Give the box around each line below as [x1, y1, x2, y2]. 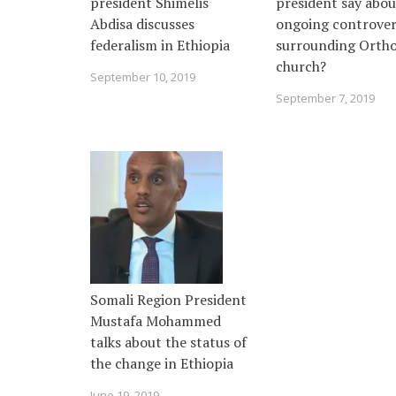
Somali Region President [90, 290, 247, 309]
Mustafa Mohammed [90, 311, 221, 331]
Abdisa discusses [90, 14, 194, 34]
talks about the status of [90, 332, 247, 352]
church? [276, 57, 326, 76]
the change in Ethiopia [90, 354, 233, 373]
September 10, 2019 [90, 69, 195, 85]
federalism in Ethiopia [90, 35, 230, 55]
